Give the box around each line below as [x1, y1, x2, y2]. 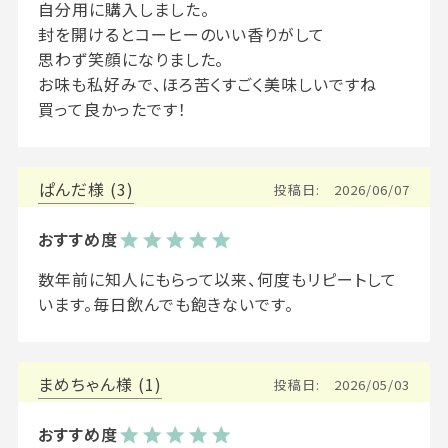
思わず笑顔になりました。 [37, 47, 225, 72]
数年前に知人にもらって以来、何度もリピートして [37, 267, 398, 292]
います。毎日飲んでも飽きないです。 [37, 292, 295, 317]
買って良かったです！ [37, 97, 187, 122]
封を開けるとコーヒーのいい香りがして [37, 22, 326, 47]
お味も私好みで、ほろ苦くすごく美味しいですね [37, 72, 378, 97]
